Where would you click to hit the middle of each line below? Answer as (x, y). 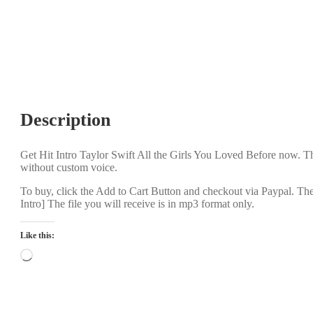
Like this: (37, 235)
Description (65, 120)
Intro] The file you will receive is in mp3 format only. (137, 204)
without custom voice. (68, 167)
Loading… (56, 254)
